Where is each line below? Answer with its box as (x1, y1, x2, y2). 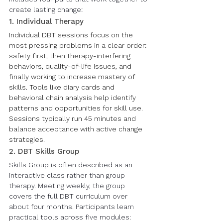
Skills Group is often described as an (9, 162, 134, 169)
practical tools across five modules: (9, 214, 131, 221)
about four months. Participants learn (9, 204, 136, 211)
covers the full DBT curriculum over (9, 193, 129, 200)
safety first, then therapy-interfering (9, 53, 132, 60)
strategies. (9, 136, 45, 143)
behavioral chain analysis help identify (9, 95, 138, 102)
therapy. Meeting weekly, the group (9, 183, 127, 190)
